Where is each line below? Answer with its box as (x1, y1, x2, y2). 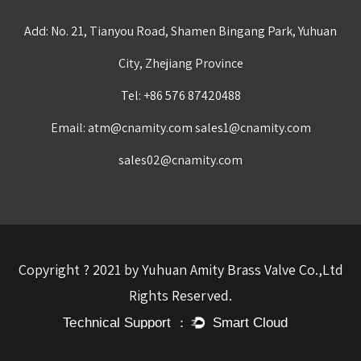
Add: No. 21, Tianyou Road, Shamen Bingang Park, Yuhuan (24, 23, 337, 39)
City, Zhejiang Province (118, 55, 243, 72)
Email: (50, 119, 88, 136)
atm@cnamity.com (87, 119, 193, 136)
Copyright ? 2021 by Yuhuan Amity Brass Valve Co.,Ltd (18, 260, 343, 279)
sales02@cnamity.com (118, 151, 243, 168)
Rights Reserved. (129, 286, 232, 305)
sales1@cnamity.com (194, 119, 311, 136)
